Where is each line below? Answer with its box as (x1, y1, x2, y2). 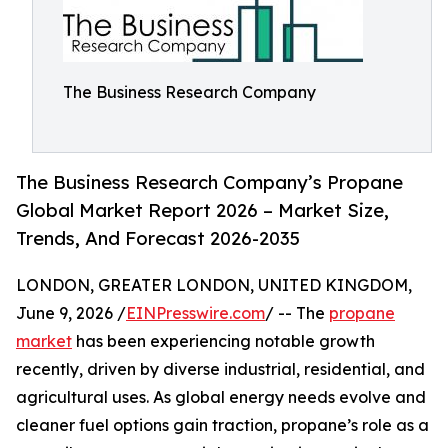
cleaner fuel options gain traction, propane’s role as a (16, 415, 429, 436)
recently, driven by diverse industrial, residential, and (16, 359, 425, 380)
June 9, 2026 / (16, 303, 126, 324)
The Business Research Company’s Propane (16, 171, 403, 194)
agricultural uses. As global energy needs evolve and (16, 387, 426, 408)
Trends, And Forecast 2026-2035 (16, 227, 300, 250)
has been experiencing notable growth (72, 331, 375, 352)
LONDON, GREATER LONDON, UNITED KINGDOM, (16, 275, 412, 296)
